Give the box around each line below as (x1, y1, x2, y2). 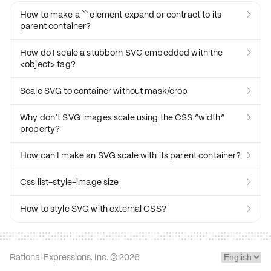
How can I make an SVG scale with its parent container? (20, 150, 241, 161)
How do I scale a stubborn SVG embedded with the (20, 47, 223, 58)
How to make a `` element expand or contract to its (20, 9, 221, 20)
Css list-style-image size (20, 177, 119, 188)
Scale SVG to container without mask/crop (20, 85, 188, 96)
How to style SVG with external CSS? (20, 203, 166, 214)
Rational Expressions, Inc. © (10, 252, 119, 263)
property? (20, 123, 60, 134)
